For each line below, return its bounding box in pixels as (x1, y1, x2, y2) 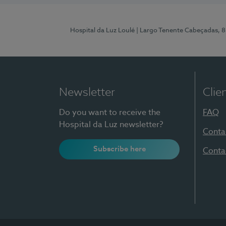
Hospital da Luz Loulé (70, 27, 135, 34)
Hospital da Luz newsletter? (59, 121, 163, 129)
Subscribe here (93, 145, 146, 153)
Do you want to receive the (59, 109, 160, 117)
